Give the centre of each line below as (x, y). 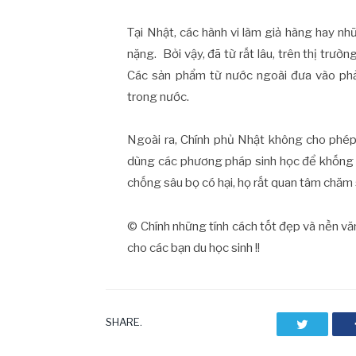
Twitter (325, 324)
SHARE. (124, 322)
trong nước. (159, 97)
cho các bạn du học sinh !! (194, 248)
